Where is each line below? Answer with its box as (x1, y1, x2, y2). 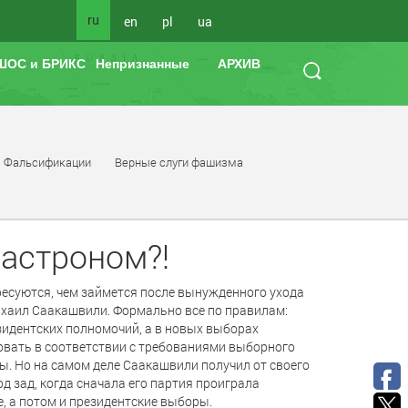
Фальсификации (4, 155, 91, 169)
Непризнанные (96, 56, 189, 71)
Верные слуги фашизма (115, 155, 243, 169)
